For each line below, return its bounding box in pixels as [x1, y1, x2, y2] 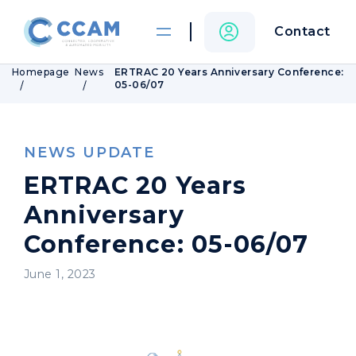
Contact [274, 24, 331, 39]
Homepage [12, 66, 70, 78]
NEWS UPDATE [24, 144, 155, 161]
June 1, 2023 [24, 267, 96, 281]
